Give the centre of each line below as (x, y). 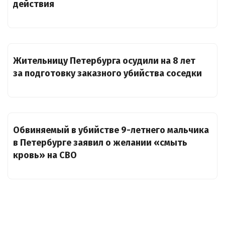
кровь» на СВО (45, 155)
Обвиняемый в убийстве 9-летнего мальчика (111, 130)
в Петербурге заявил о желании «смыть (100, 143)
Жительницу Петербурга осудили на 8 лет (104, 61)
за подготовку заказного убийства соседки (107, 74)
